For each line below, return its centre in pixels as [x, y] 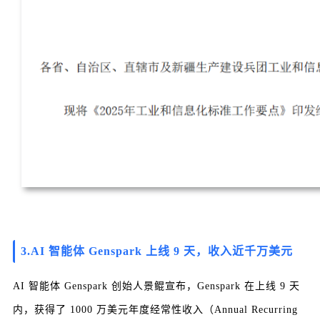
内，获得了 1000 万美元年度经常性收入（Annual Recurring [155, 310]
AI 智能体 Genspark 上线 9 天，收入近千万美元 [162, 251]
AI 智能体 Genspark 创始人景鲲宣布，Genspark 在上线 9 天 [156, 286]
